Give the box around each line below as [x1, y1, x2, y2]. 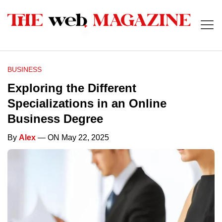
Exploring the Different [7, 81, 136, 95]
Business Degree [7, 112, 103, 126]
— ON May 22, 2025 [36, 133, 109, 142]
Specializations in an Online [7, 97, 166, 111]
